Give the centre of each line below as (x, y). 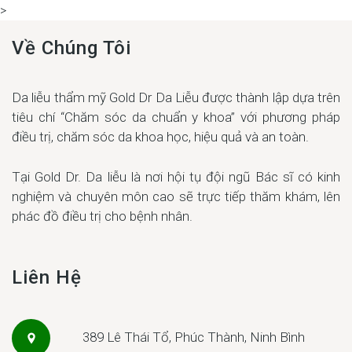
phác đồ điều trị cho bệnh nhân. (102, 216)
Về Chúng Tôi (71, 48)
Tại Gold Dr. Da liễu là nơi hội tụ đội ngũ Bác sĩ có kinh (176, 177)
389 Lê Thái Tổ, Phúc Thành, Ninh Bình (194, 337)
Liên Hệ (47, 277)
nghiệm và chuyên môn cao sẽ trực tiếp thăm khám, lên (176, 196)
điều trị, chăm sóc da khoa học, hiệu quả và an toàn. (160, 137)
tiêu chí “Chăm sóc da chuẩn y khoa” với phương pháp (176, 117)
